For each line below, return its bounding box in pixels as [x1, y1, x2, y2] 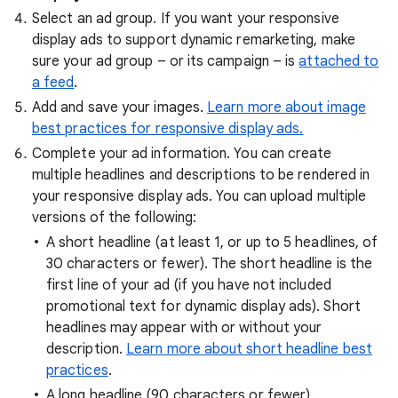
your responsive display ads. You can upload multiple [32, 187, 367, 206]
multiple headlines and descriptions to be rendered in [32, 166, 370, 185]
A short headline [46, 234, 152, 252]
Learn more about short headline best [126, 340, 372, 359]
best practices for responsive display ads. [32, 120, 304, 139]
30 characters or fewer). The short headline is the [46, 255, 372, 274]
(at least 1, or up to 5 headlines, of [155, 234, 378, 252]
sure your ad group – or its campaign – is [32, 52, 299, 71]
